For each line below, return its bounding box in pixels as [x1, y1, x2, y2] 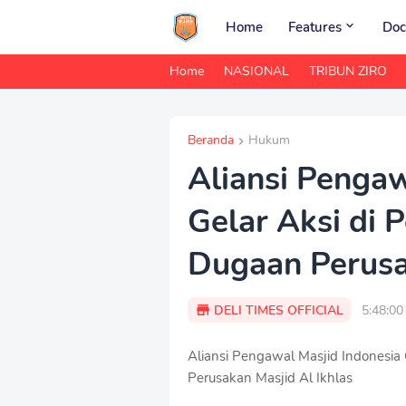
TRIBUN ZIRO [309, 63, 387, 80]
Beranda [188, 131, 234, 149]
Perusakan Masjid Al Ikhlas [188, 369, 353, 387]
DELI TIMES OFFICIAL [214, 301, 343, 319]
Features [288, 17, 342, 36]
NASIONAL [224, 63, 289, 80]
